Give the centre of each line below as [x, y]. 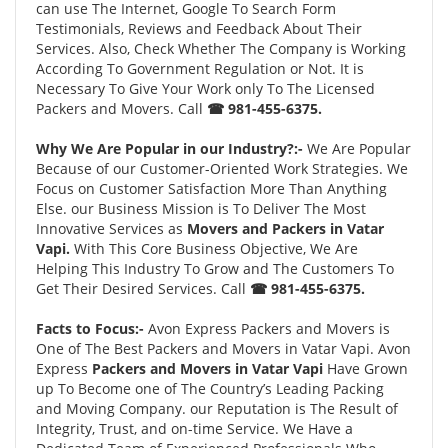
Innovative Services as [111, 228]
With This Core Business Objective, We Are [216, 248]
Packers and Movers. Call [121, 108]
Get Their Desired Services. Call [143, 288]
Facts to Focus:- [90, 328]
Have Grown [367, 368]
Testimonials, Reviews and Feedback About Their [199, 28]
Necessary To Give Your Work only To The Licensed [205, 88]
